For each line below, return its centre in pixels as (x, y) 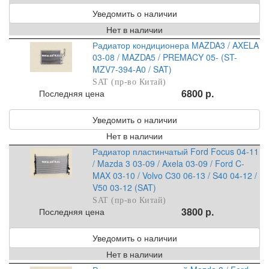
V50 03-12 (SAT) (125, 188)
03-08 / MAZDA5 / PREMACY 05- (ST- (165, 57)
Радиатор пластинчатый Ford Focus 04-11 (176, 152)
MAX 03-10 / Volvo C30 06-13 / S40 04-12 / (175, 176)
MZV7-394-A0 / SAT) (132, 69)
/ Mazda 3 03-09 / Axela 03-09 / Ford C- (169, 164)
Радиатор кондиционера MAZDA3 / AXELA (176, 45)
